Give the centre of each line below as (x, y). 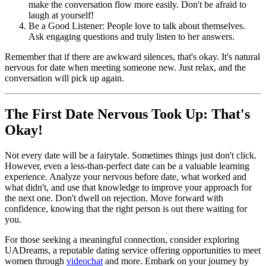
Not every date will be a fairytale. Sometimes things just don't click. (131, 155)
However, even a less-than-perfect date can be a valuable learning (127, 166)
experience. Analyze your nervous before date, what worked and (126, 176)
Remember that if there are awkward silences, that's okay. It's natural (132, 56)
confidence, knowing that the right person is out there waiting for (126, 208)
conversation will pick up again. (64, 78)
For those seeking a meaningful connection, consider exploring (122, 239)
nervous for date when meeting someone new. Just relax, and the (125, 67)
